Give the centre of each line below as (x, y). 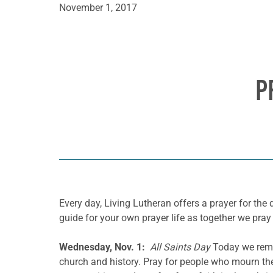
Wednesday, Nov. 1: (102, 247)
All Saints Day (180, 247)
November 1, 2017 (98, 8)
